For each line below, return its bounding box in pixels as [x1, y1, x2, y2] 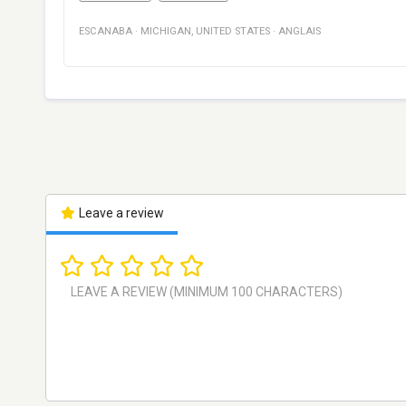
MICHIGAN [140, 25, 191, 38]
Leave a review [75, 206, 164, 221]
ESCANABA [79, 25, 132, 38]
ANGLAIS [278, 25, 321, 38]
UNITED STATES [196, 25, 270, 38]
